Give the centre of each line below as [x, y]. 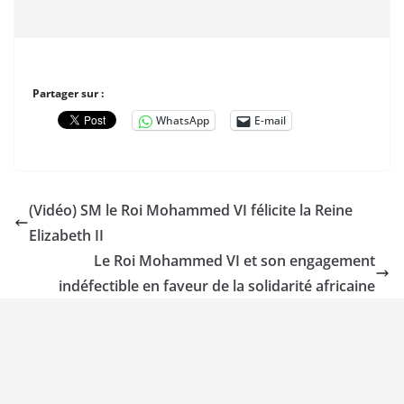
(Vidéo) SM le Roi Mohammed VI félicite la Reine [191, 210]
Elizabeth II [66, 235]
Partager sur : [68, 93]
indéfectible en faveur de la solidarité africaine [217, 286]
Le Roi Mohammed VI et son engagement [234, 261]
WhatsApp [183, 120]
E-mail [270, 120]
